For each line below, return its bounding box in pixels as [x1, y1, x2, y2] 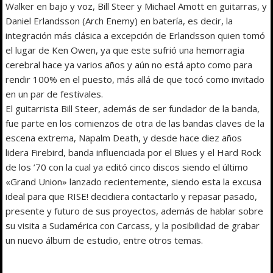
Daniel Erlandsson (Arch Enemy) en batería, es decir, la [5, 15, 233, 27]
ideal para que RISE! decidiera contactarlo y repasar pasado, [5, 190, 258, 203]
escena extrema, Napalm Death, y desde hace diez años [5, 132, 243, 144]
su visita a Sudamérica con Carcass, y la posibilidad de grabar [5, 219, 260, 232]
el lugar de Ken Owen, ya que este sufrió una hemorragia [5, 44, 245, 57]
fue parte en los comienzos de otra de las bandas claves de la [5, 117, 265, 130]
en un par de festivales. [5, 88, 104, 101]
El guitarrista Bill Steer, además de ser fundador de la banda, [5, 102, 260, 115]
